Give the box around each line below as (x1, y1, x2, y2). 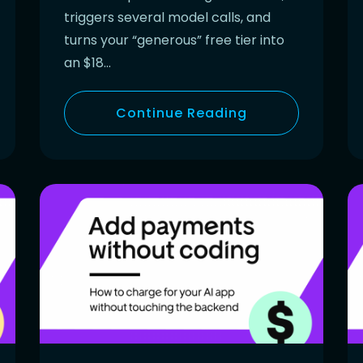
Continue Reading (116, 103, 247, 122)
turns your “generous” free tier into (64, 30, 284, 49)
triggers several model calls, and (64, 7, 271, 27)
